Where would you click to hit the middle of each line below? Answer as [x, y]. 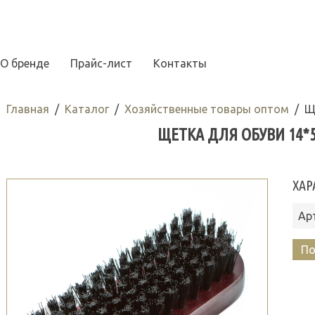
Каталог [86, 109]
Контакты [180, 63]
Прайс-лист [101, 63]
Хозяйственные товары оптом [206, 109]
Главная [27, 109]
